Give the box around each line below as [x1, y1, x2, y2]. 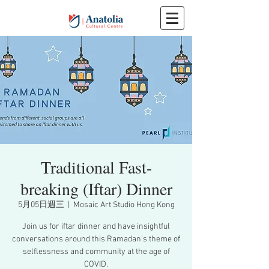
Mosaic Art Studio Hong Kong [73, 200, 175, 210]
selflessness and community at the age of [22, 247, 170, 257]
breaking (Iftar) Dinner [20, 177, 172, 200]
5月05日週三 [17, 200, 64, 210]
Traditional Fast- [40, 156, 152, 178]
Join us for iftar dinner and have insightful [22, 222, 170, 232]
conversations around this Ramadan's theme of [12, 234, 180, 244]
